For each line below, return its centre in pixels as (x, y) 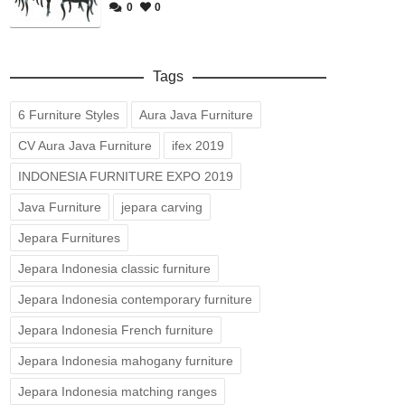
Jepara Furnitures (69, 238)
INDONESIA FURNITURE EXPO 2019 (126, 176)
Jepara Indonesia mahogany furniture (126, 361)
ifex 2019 (198, 146)
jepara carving (162, 207)
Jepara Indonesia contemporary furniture (135, 299)
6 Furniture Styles (69, 115)
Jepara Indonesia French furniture (116, 330)
